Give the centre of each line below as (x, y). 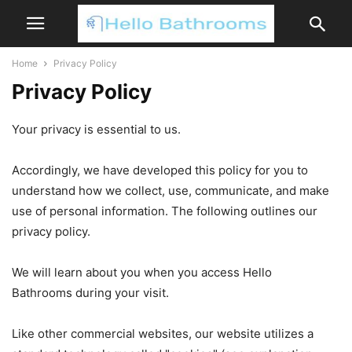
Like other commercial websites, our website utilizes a (163, 334)
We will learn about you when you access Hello (142, 272)
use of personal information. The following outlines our (165, 211)
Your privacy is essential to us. (96, 129)
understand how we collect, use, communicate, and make (170, 191)
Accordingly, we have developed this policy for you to (160, 170)
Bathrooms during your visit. (90, 293)
